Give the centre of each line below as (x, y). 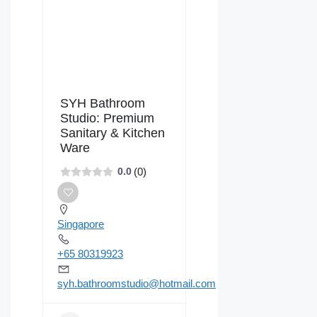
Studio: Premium (107, 118)
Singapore (81, 224)
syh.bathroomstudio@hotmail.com (137, 283)
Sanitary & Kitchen (113, 133)
